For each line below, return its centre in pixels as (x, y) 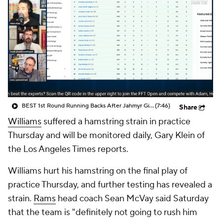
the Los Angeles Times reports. (68, 149)
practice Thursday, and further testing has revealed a (110, 185)
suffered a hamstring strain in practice (116, 122)
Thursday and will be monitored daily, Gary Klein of (106, 135)
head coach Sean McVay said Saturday (132, 199)
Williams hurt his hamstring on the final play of (98, 171)
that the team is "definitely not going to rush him (103, 212)
